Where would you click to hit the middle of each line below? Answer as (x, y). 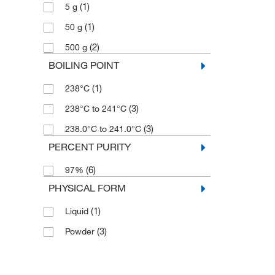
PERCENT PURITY (89, 147)
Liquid (78, 211)
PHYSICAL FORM (87, 188)
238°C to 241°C (97, 109)
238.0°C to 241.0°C (104, 129)
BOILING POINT (83, 65)
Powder (81, 232)
